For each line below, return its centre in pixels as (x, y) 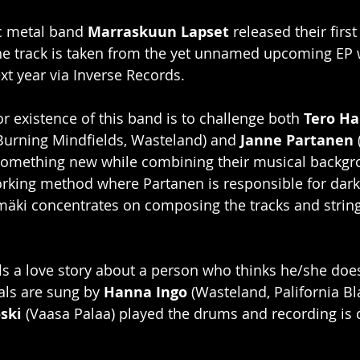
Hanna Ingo (145, 292)
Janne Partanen (297, 140)
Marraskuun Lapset (158, 31)
